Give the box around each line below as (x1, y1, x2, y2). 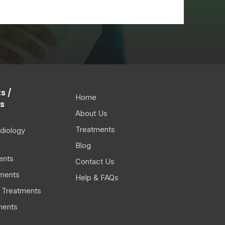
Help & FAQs (75, 173, 119, 182)
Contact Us (75, 157, 115, 166)
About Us (75, 108, 107, 118)
